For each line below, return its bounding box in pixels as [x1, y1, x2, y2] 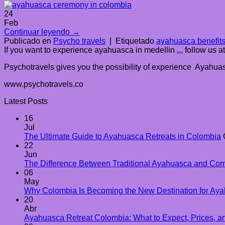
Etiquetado [116, 36, 156, 45]
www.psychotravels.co [4, 79, 83, 88]
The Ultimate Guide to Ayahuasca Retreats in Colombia [24, 132, 221, 141]
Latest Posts [4, 96, 48, 105]
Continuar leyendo [4, 27, 72, 36]
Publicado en [4, 36, 53, 45]
